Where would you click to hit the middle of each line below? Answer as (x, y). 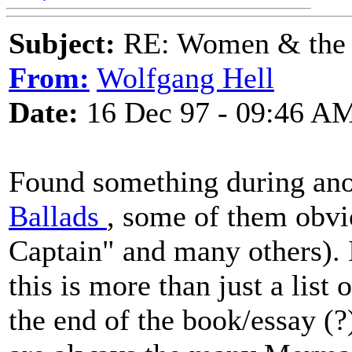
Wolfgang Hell (185, 78)
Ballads (58, 216)
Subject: (62, 43)
